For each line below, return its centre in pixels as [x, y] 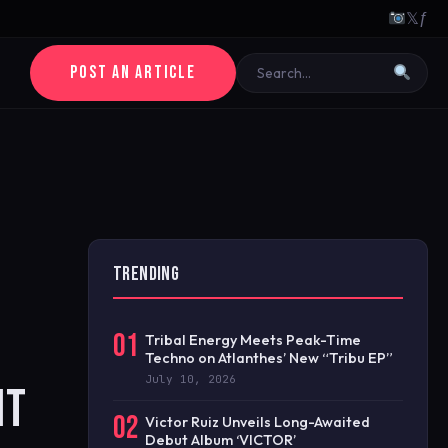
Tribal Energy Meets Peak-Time [253, 340]
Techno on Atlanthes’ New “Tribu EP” [269, 358]
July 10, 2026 [190, 379]
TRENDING [146, 274]
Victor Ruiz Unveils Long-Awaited [257, 422]
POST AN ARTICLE [133, 72]
